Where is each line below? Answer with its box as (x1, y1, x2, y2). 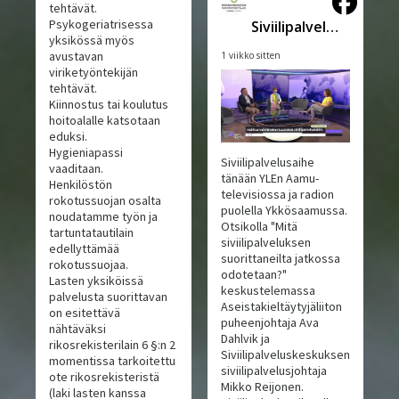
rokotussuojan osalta (49, 192, 162, 209)
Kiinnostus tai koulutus (49, 96, 169, 113)
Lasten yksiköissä (49, 273, 144, 289)
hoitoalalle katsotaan (49, 112, 161, 129)
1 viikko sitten (220, 49, 281, 62)
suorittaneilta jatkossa (220, 249, 340, 266)
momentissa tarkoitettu (49, 353, 176, 370)
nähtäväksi (49, 321, 107, 338)
